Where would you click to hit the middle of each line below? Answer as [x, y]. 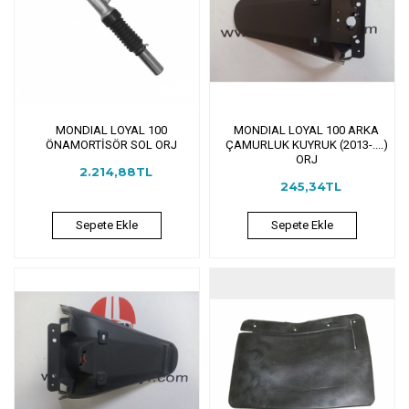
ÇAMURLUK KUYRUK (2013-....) [306, 144]
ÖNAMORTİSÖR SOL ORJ [111, 144]
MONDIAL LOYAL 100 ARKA [307, 130]
